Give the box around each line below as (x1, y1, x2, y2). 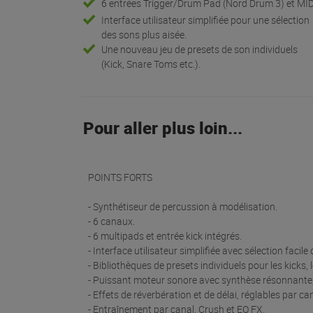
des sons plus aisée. (101, 28, 187, 42)
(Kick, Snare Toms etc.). (101, 57, 201, 71)
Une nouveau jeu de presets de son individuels (101, 43, 298, 57)
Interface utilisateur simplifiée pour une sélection (101, 13, 310, 27)
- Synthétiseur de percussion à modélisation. (88, 200, 277, 214)
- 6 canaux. (88, 214, 135, 228)
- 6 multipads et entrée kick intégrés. (88, 229, 242, 243)
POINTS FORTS (88, 170, 152, 184)
